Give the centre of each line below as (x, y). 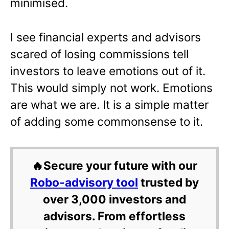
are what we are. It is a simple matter (109, 104)
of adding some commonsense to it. (107, 121)
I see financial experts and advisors (106, 37)
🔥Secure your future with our (114, 166)
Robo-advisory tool (84, 182)
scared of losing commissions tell (99, 54)
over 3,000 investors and (114, 199)
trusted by (168, 182)
